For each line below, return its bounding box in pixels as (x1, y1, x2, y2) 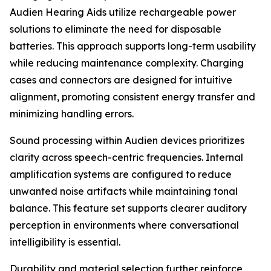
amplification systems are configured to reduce (10, 168, 232, 181)
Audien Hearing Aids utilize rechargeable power (10, 6, 236, 19)
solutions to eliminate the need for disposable (10, 23, 221, 36)
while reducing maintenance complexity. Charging (10, 57, 244, 70)
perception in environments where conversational (10, 219, 239, 232)
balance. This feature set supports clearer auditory (10, 202, 247, 215)
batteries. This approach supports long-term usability (10, 40, 256, 53)
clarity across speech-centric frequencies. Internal (10, 151, 243, 164)
